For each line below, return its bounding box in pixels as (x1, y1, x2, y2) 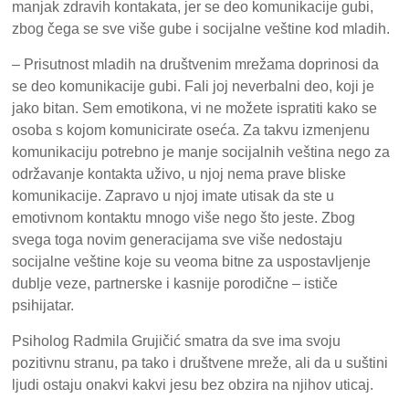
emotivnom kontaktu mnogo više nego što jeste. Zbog (12, 210, 356, 226)
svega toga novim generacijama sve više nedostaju (12, 232, 343, 248)
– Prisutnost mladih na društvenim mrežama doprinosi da (12, 57, 380, 73)
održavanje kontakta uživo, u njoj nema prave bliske (12, 166, 347, 183)
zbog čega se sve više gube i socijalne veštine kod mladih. (12, 21, 391, 37)
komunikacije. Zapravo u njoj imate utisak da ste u (12, 188, 335, 204)
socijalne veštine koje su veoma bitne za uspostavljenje (12, 254, 372, 270)
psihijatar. (12, 298, 75, 314)
